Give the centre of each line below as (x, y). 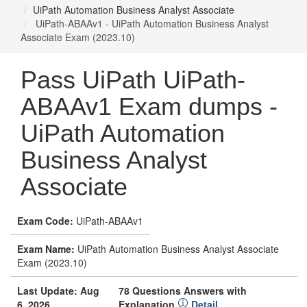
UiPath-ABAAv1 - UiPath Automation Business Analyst (151, 23)
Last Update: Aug (58, 291)
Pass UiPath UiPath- (133, 80)
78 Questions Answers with (182, 291)
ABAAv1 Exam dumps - (149, 107)
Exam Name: (46, 249)
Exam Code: (45, 221)
